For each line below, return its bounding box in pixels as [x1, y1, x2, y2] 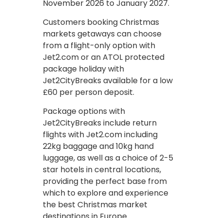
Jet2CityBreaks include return [43, 117, 157, 128]
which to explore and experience [43, 187, 168, 199]
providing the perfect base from [43, 175, 167, 187]
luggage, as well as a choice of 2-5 [43, 152, 173, 163]
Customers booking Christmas [43, 16, 159, 28]
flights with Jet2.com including [43, 128, 158, 140]
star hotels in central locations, [43, 163, 161, 175]
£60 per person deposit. [43, 86, 134, 98]
